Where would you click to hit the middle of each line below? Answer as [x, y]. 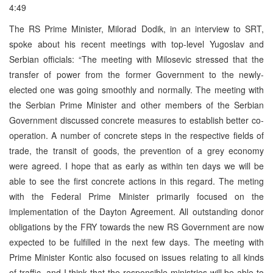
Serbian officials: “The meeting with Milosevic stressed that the [136, 59]
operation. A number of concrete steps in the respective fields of [136, 135]
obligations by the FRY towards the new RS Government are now [136, 226]
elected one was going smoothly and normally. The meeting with [136, 89]
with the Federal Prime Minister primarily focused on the [136, 196]
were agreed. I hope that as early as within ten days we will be [136, 165]
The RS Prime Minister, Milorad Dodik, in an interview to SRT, [136, 28]
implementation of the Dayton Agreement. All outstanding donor [136, 211]
